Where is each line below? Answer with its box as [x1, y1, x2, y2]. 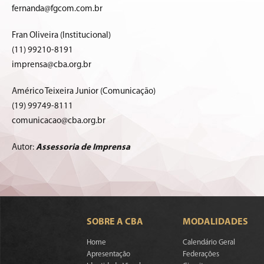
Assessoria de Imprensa [36, 143, 130, 153]
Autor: [12, 143, 36, 153]
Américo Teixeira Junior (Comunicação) [12, 87, 156, 97]
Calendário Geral [183, 239, 236, 247]
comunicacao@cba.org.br [12, 117, 105, 126]
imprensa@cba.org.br [12, 61, 91, 70]
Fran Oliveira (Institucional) [12, 31, 111, 41]
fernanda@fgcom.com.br [12, 5, 103, 14]
